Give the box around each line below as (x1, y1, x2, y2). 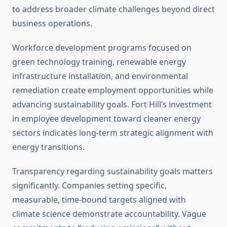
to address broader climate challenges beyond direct (12, 4, 215, 15)
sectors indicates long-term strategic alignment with (12, 127, 213, 139)
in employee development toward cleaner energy (12, 113, 201, 125)
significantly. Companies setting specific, (12, 180, 167, 192)
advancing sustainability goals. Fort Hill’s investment (12, 99, 212, 110)
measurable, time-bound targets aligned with (12, 194, 186, 206)
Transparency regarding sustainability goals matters (12, 166, 213, 177)
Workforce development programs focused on (12, 42, 192, 54)
